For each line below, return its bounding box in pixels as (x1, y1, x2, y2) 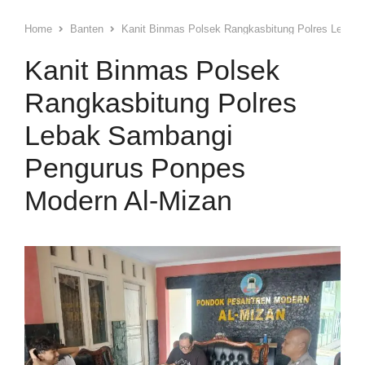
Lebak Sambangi (24, 119, 233, 151)
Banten (69, 22, 103, 35)
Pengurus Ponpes (24, 152, 245, 183)
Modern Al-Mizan (24, 184, 232, 216)
